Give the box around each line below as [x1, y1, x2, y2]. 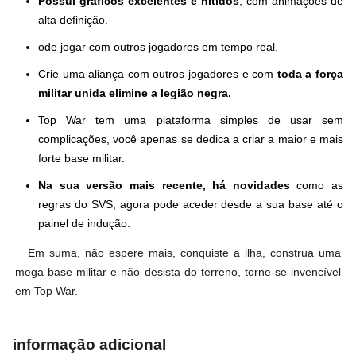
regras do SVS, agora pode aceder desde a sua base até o [38, 198, 343, 211]
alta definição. [38, 14, 108, 27]
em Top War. [15, 284, 79, 298]
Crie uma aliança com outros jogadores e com [38, 68, 277, 81]
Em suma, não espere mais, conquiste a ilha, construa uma [28, 246, 341, 260]
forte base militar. [38, 152, 125, 165]
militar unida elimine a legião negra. [38, 87, 231, 100]
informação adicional [13, 336, 166, 354]
